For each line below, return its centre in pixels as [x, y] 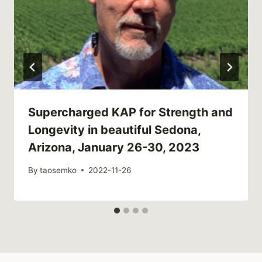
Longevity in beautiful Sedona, [114, 130]
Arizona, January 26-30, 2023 [114, 148]
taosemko [58, 170]
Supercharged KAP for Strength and [130, 113]
